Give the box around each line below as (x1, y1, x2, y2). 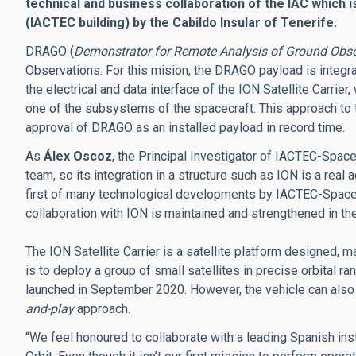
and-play (25, 300, 74, 316)
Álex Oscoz (44, 148, 112, 164)
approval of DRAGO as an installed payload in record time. (25, 119, 345, 135)
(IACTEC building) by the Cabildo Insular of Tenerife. (25, 14, 337, 30)
